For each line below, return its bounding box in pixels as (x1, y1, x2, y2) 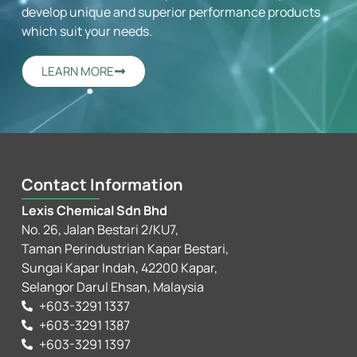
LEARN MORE (41, 62, 114, 80)
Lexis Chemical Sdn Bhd (21, 202, 167, 220)
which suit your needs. (21, 22, 152, 41)
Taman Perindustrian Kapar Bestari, (21, 240, 229, 258)
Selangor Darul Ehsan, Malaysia (21, 278, 204, 296)
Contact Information (21, 174, 183, 196)
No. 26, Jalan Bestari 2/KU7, (21, 221, 178, 239)
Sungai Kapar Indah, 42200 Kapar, (21, 259, 218, 277)
